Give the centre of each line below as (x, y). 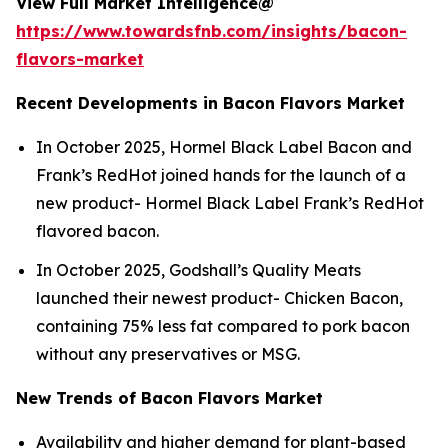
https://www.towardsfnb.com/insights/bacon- (211, 30)
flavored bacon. (97, 230)
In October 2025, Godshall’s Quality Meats (198, 269)
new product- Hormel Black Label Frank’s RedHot (230, 202)
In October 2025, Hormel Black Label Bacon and (224, 146)
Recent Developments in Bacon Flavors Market (210, 102)
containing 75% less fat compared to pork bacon (223, 325)
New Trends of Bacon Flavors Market (169, 397)
